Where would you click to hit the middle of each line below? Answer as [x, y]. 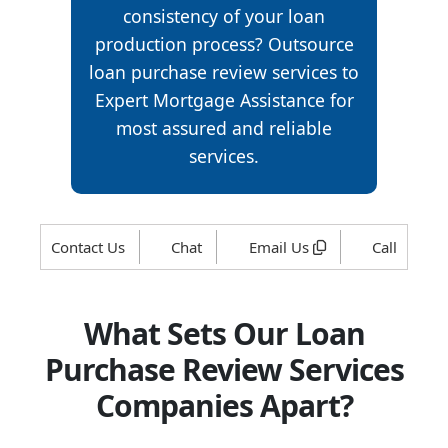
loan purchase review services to [224, 72]
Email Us [280, 247]
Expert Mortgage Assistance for [224, 100]
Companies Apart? [224, 406]
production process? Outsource [224, 44]
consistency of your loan [224, 16]
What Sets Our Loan [224, 334]
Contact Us [88, 247]
